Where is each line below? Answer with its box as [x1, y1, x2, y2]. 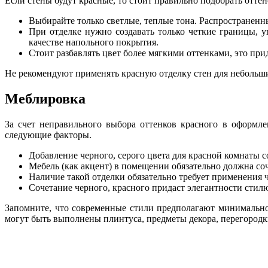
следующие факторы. [5, 129, 92, 140]
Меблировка [5, 90, 86, 106]
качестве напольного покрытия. [29, 36, 159, 47]
